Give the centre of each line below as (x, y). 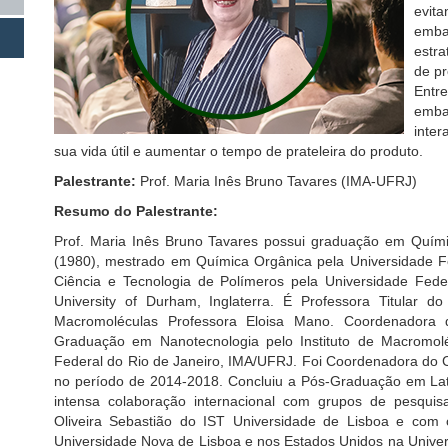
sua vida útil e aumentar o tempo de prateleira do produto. (238, 151)
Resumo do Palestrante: (136, 211)
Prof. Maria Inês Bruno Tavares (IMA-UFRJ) (276, 181)
